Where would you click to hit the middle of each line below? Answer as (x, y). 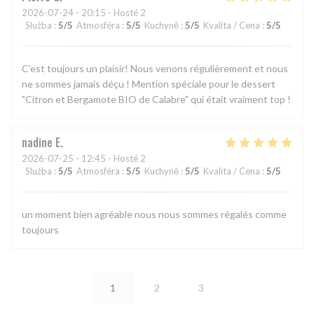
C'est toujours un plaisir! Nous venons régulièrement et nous (155, 68)
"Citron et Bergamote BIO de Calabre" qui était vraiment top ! (156, 99)
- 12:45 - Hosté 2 (110, 158)
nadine (37, 142)
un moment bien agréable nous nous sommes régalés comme (154, 214)
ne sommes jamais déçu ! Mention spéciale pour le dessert (149, 83)
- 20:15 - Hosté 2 (110, 12)
